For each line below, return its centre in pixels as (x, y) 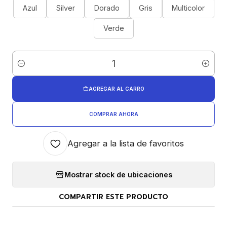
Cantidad (27, 69)
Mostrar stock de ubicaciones (118, 174)
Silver (65, 8)
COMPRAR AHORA (113, 114)
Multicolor (188, 8)
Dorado (107, 8)
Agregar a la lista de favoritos (126, 143)
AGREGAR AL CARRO (116, 89)
